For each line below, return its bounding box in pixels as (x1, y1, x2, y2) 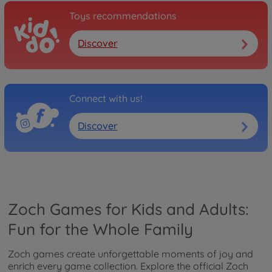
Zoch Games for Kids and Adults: (8, 199, 249, 219)
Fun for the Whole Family (8, 219, 193, 239)
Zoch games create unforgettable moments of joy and (8, 247, 253, 260)
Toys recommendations (69, 9, 177, 22)
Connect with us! (69, 92, 142, 104)
